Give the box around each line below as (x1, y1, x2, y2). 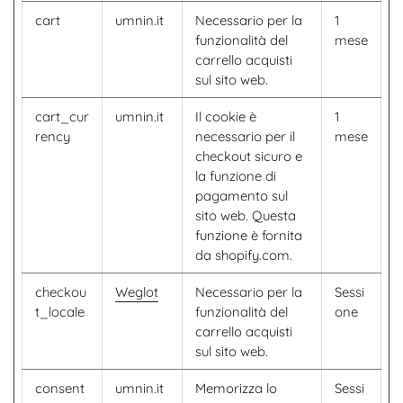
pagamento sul (195, 187, 288, 204)
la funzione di (195, 167, 276, 184)
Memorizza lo (195, 380, 277, 397)
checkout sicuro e (195, 148, 302, 165)
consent (35, 380, 85, 397)
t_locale (35, 303, 85, 320)
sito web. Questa (195, 207, 296, 224)
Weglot (115, 283, 158, 300)
